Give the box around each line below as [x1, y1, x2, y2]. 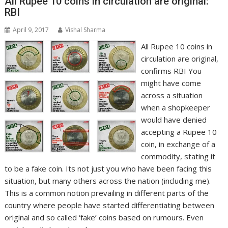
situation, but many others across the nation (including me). [5, 176, 211, 186]
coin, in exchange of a [140, 139, 215, 150]
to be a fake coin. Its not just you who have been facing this [5, 163, 212, 174]
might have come [140, 78, 201, 89]
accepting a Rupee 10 [140, 127, 217, 137]
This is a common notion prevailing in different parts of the [5, 188, 209, 198]
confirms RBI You [140, 66, 202, 76]
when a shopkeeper [140, 102, 210, 113]
